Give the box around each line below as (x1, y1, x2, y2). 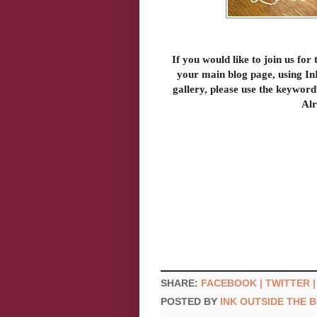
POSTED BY (161, 296, 220, 308)
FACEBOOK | (201, 277, 265, 289)
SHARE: (161, 277, 201, 289)
